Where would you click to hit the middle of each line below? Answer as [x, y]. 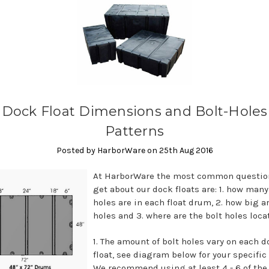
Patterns [134, 131]
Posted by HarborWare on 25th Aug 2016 [134, 151]
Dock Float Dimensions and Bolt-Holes [134, 112]
